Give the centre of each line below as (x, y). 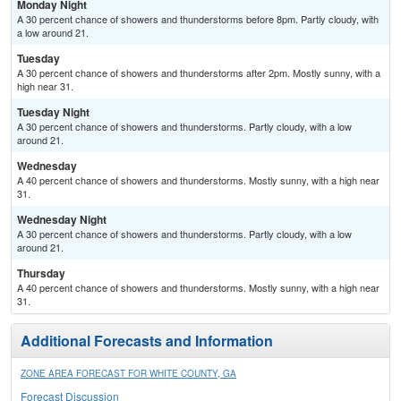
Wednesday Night (62, 220)
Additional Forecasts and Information (147, 341)
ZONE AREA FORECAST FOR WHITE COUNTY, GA (128, 374)
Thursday (41, 273)
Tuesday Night (53, 112)
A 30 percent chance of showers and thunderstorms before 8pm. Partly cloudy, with (198, 19)
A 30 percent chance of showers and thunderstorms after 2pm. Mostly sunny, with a (199, 73)
